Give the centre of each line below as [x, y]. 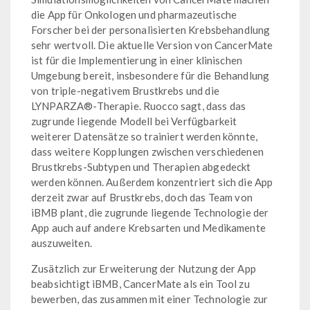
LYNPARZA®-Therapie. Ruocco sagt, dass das [139, 106]
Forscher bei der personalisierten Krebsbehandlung [151, 29]
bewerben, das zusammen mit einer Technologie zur [150, 299]
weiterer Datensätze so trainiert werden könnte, [145, 136]
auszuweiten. [62, 243]
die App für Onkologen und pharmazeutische [134, 14]
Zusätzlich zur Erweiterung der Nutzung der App [144, 268]
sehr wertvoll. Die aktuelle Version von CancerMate [152, 45]
